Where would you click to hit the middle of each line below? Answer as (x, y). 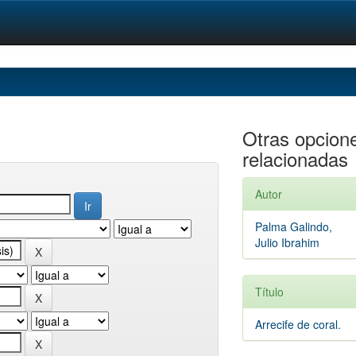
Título (269, 292)
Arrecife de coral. (298, 324)
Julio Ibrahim (287, 242)
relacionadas (295, 159)
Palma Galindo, (293, 226)
